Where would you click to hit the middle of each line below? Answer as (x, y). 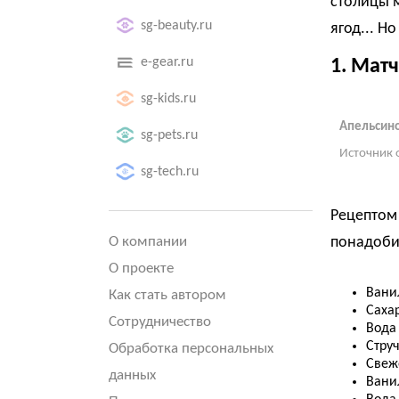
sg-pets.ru (169, 135)
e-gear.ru (167, 62)
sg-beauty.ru (176, 26)
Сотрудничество (160, 322)
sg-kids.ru (168, 99)
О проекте (141, 269)
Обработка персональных (191, 349)
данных (132, 375)
